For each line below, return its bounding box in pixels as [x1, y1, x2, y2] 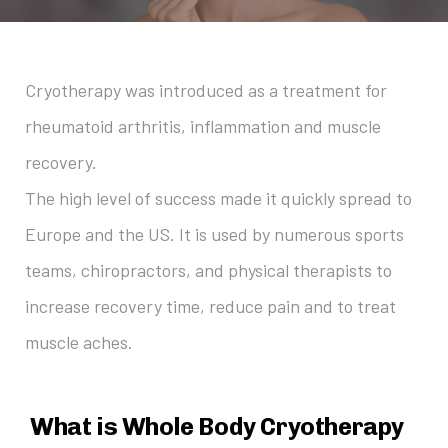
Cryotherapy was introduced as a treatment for [25, 79, 387, 101]
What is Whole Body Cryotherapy [30, 412, 404, 441]
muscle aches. [25, 331, 133, 353]
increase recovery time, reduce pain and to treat [25, 295, 396, 317]
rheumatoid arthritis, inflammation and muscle [25, 115, 381, 137]
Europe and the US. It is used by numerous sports [25, 223, 404, 245]
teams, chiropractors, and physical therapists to [25, 259, 392, 281]
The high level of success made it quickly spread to [25, 187, 412, 209]
